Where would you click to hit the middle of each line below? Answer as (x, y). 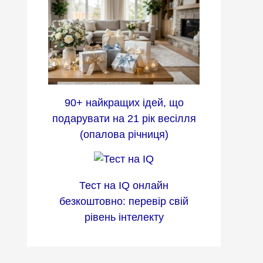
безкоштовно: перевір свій (124, 201)
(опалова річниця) (124, 135)
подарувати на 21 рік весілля (124, 119)
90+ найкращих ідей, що (124, 103)
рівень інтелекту (124, 217)
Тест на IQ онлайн (124, 185)
